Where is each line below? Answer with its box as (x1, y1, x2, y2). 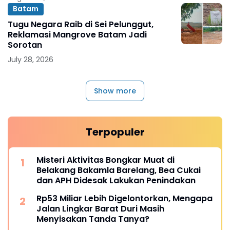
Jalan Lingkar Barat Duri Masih (36, 202, 164, 215)
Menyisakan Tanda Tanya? (36, 213, 149, 225)
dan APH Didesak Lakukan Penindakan (36, 174, 196, 186)
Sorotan (8, 39, 42, 51)
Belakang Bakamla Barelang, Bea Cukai (36, 164, 201, 176)
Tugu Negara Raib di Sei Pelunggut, (8, 18, 154, 30)
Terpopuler (85, 124, 145, 139)
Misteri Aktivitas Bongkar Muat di (36, 154, 175, 166)
